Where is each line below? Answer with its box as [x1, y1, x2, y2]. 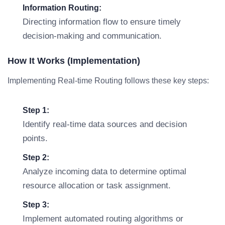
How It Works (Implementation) [8, 56, 140, 66]
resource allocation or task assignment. [23, 181, 171, 190]
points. [23, 134, 48, 143]
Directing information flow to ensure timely [23, 17, 181, 27]
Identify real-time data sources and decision [23, 120, 187, 129]
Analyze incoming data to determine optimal [23, 167, 186, 176]
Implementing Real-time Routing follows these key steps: [8, 76, 209, 85]
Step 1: [23, 106, 49, 115]
